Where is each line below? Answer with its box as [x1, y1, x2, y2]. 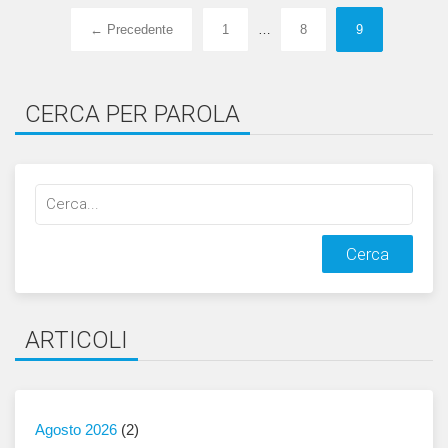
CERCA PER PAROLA [25, 100, 240, 129]
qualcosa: [34, 210, 103, 228]
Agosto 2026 [35, 421, 117, 439]
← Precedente [90, 22, 173, 38]
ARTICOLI [25, 326, 128, 355]
